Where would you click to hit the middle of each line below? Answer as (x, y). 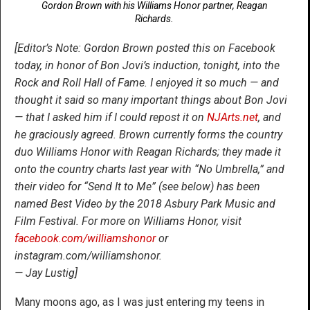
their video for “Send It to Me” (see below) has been (137, 186)
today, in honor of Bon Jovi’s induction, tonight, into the (147, 65)
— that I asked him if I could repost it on (109, 117)
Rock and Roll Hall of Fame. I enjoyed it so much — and (147, 82)
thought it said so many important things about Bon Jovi (151, 100)
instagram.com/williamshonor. (88, 255)
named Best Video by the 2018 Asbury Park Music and (145, 203)
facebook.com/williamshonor (85, 238)
